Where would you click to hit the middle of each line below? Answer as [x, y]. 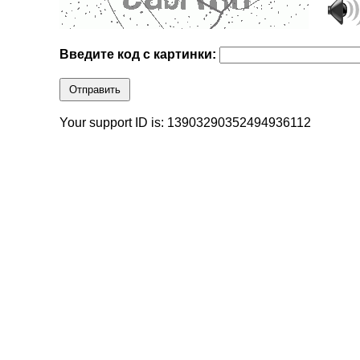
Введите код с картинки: [140, 55]
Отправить [95, 90]
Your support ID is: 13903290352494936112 [186, 123]
